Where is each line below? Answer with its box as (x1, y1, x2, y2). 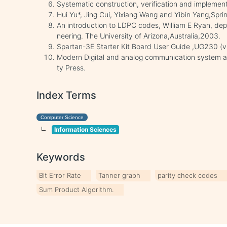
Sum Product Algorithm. (39, 185, 114, 194)
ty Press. (57, 63, 86, 72)
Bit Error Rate (39, 171, 82, 179)
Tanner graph (98, 171, 141, 179)
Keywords (36, 151, 86, 163)
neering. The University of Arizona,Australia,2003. (57, 31, 221, 40)
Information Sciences (54, 126, 117, 133)
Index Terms (36, 89, 97, 101)
